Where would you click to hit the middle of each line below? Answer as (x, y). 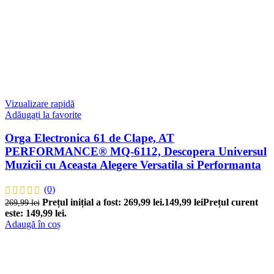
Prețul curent (231, 202)
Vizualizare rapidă (40, 103)
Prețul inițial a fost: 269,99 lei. (103, 202)
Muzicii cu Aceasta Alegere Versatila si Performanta (133, 165)
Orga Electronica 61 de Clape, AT (90, 138)
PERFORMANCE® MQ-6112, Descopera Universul (136, 152)
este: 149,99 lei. (36, 213)
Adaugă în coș (33, 224)
